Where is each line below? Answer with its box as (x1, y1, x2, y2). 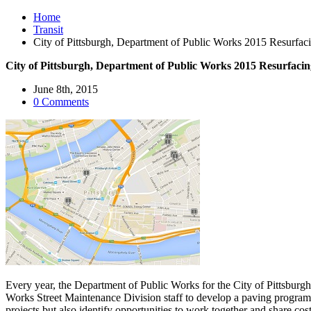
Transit (33, 24, 63, 35)
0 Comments (33, 96, 89, 108)
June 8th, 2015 (33, 83, 98, 95)
